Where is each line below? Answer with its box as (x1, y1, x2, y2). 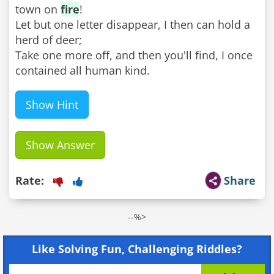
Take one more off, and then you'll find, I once (15, 47, 253, 62)
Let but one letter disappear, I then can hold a (15, 17, 250, 32)
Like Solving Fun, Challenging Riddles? (32, 241, 242, 256)
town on (15, 1, 61, 17)
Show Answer (26, 137, 95, 152)
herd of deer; (15, 32, 82, 47)
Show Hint (26, 97, 78, 112)
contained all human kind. (15, 62, 150, 78)
